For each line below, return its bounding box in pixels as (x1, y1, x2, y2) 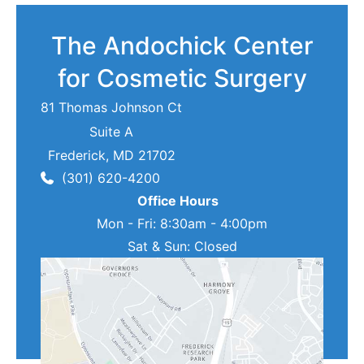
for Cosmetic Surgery (57, 63, 307, 93)
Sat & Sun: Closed (127, 238, 237, 255)
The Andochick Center (50, 31, 314, 61)
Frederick (47, 147, 106, 164)
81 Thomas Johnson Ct (41, 98, 182, 115)
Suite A (89, 123, 133, 140)
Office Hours (137, 193, 227, 210)
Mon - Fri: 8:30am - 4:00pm (97, 215, 267, 232)
